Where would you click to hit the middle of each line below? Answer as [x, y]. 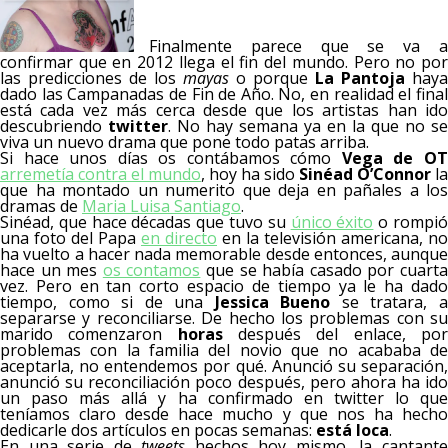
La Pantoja [360, 78]
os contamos [151, 270]
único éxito [332, 222]
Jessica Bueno [272, 302]
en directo [179, 238]
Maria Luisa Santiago [161, 206]
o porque [272, 78]
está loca [352, 430]
